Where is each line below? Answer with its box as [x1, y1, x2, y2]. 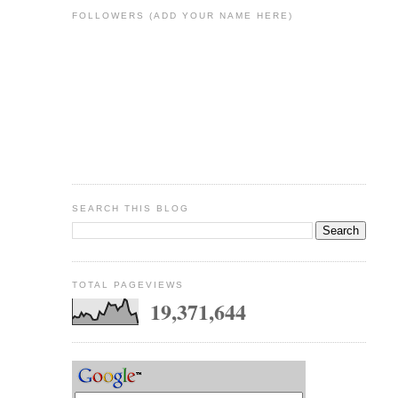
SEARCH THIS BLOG [71, 203, 189, 213]
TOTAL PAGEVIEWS [71, 280, 184, 291]
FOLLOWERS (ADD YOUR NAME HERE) [71, 11, 294, 21]
